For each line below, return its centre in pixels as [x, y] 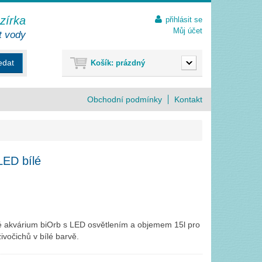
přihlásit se [184, 20]
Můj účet [188, 31]
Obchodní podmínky [128, 99]
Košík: [102, 63]
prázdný [130, 63]
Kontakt [191, 99]
